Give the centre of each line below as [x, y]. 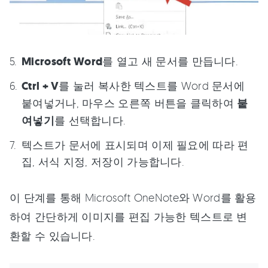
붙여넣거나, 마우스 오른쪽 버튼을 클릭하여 [130, 103]
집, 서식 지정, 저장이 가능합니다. [103, 161]
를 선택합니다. [90, 120]
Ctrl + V [40, 86]
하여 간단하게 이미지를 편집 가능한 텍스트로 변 [129, 216]
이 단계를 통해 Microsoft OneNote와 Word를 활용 [133, 197]
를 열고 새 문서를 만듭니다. [170, 61]
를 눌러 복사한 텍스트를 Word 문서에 [152, 85]
